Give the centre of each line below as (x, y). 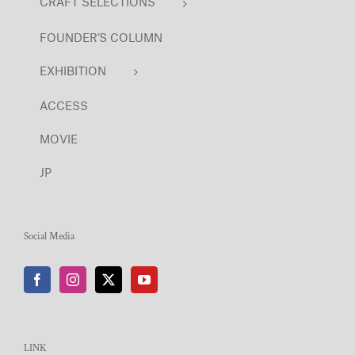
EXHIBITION (73, 70)
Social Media (49, 237)
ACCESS (64, 106)
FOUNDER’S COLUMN (101, 37)
